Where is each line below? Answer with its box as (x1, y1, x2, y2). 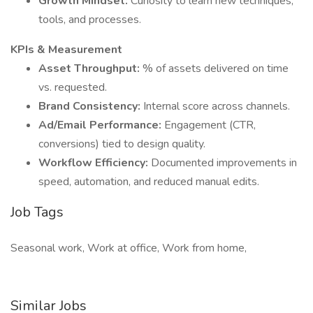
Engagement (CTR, (164, 117, 256, 133)
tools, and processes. (38, 12, 141, 27)
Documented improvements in (151, 155, 297, 170)
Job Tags (10, 203, 64, 221)
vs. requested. (38, 80, 107, 95)
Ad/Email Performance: (38, 117, 164, 133)
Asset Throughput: (38, 61, 143, 76)
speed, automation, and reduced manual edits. (38, 174, 259, 189)
